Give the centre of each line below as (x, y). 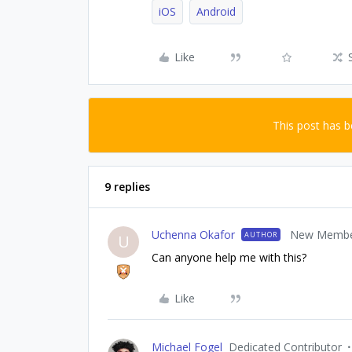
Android (216, 11)
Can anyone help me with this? (229, 257)
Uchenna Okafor (193, 234)
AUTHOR (261, 234)
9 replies (127, 186)
